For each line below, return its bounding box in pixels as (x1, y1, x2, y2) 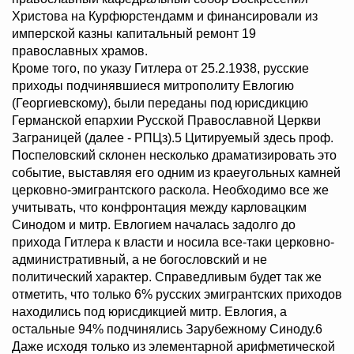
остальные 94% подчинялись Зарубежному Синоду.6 (12, 322, 322, 337)
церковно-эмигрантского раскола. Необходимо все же (12, 183, 329, 198)
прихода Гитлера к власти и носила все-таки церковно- (12, 235, 334, 250)
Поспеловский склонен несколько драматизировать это (12, 149, 337, 163)
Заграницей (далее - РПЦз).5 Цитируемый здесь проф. (12, 131, 333, 145)
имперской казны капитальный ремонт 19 (12, 27, 256, 41)
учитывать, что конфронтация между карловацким (12, 201, 307, 215)
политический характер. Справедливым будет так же (12, 270, 322, 284)
